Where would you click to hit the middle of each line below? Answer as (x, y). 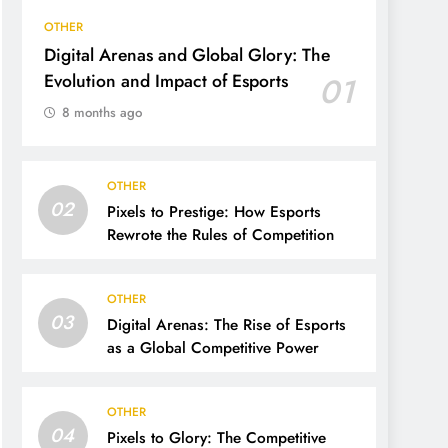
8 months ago (102, 113)
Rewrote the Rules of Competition (220, 235)
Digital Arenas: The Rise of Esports (226, 325)
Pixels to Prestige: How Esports (214, 212)
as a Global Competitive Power (213, 348)
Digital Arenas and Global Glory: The (187, 55)
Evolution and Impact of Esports (166, 81)
